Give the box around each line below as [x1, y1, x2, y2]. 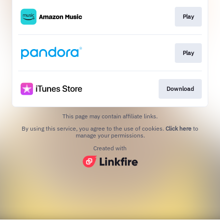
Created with [93, 144, 127, 152]
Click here [165, 125, 192, 133]
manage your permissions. [75, 132, 145, 139]
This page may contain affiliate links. [62, 112, 158, 120]
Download [166, 85, 194, 93]
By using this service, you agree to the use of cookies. [22, 125, 165, 133]
